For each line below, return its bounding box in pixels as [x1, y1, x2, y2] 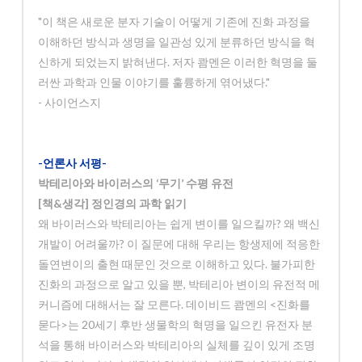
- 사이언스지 [38, 95, 102, 110]
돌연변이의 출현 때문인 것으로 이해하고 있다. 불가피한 [38, 257, 316, 271]
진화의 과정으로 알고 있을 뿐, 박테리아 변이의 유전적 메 [38, 277, 321, 292]
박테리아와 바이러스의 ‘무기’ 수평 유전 [38, 176, 234, 191]
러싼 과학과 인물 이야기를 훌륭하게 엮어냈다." [38, 75, 271, 90]
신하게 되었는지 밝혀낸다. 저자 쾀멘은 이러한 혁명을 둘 [38, 55, 318, 69]
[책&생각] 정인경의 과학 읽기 [38, 196, 187, 211]
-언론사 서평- [38, 156, 107, 170]
